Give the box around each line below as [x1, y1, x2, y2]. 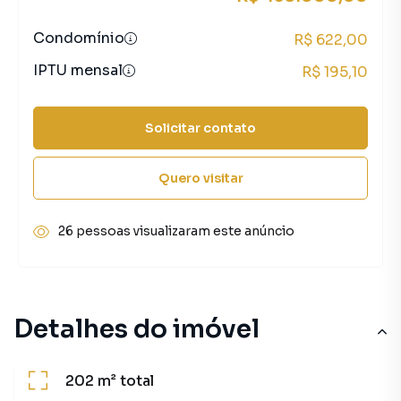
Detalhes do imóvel [13, 313, 260, 345]
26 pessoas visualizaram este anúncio [58, 223, 294, 239]
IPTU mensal [33, 61, 123, 80]
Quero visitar [158, 169, 243, 186]
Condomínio [33, 29, 124, 47]
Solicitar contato [145, 119, 256, 136]
